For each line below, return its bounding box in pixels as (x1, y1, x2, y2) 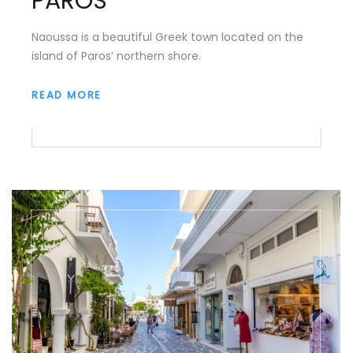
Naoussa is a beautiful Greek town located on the (32, 28, 303, 45)
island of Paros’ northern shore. (32, 47, 201, 64)
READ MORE (32, 87, 102, 102)
